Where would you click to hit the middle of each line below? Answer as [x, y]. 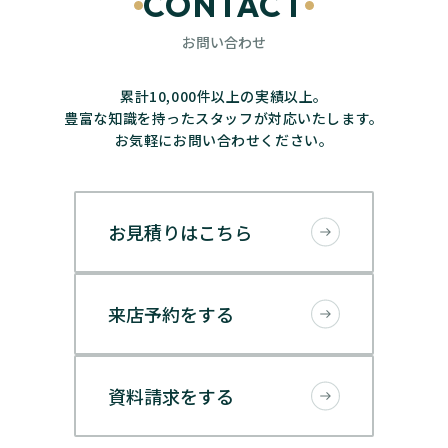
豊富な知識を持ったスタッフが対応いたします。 [224, 117]
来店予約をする [171, 313]
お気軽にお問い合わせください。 [224, 139]
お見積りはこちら [180, 231]
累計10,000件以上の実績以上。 [224, 95]
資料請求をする [171, 395]
